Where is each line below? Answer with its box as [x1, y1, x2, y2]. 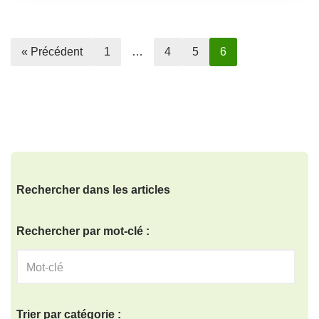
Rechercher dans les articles [16, 183, 170, 196]
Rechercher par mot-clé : [16, 224, 150, 237]
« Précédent [21, 45, 83, 58]
